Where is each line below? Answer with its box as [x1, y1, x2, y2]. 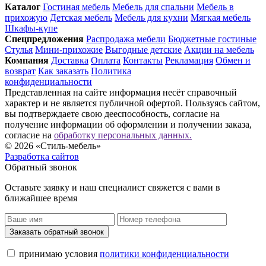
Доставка [51, 55, 88, 65]
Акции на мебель [184, 44, 254, 55]
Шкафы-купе [5, 23, 58, 33]
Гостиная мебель [43, 1, 110, 12]
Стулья [5, 44, 33, 55]
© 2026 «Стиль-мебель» [5, 140, 101, 151]
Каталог [5, 1, 40, 12]
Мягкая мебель [191, 12, 251, 23]
